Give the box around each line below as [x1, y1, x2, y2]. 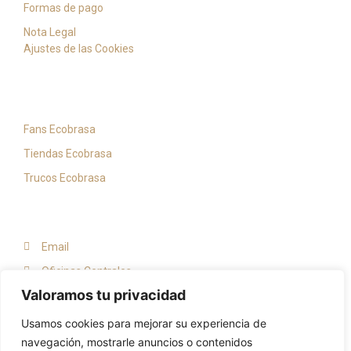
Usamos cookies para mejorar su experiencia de [21, 317, 266, 330]
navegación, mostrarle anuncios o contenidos [21, 335, 252, 349]
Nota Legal [24, 26, 76, 39]
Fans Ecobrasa [24, 122, 96, 136]
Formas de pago [24, 2, 103, 15]
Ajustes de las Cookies [24, 42, 134, 56]
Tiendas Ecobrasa [24, 147, 112, 160]
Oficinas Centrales [41, 264, 132, 277]
